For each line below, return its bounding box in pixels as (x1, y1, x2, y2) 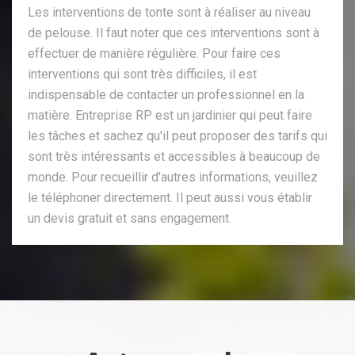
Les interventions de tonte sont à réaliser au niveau (28, 4, 311, 20)
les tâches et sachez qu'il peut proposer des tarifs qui (28, 128, 327, 143)
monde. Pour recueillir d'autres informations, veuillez (28, 169, 318, 185)
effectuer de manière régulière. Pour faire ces (28, 45, 281, 61)
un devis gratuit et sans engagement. (28, 210, 231, 226)
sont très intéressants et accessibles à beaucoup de (28, 148, 320, 164)
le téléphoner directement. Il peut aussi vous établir (28, 189, 312, 205)
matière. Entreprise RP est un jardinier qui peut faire (28, 107, 312, 123)
